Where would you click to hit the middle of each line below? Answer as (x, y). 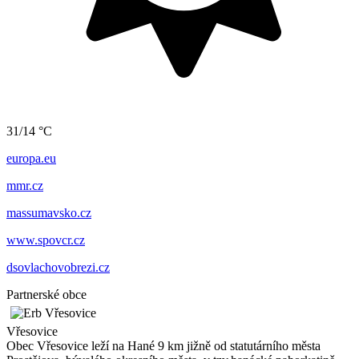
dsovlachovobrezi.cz (58, 268)
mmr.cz (25, 186)
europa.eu (31, 159)
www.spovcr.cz (46, 240)
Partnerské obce (46, 295)
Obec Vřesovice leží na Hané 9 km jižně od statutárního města (163, 346)
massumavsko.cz (49, 213)
